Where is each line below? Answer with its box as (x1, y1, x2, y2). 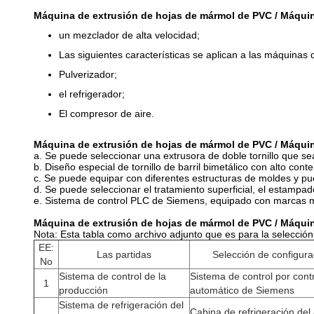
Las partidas (97, 249, 151, 260)
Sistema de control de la (59, 271, 166, 282)
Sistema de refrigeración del (59, 299, 184, 310)
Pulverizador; (59, 69, 117, 80)
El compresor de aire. (59, 108, 154, 119)
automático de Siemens (190, 285, 294, 296)
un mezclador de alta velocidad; (59, 29, 200, 41)
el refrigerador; (59, 88, 125, 100)
